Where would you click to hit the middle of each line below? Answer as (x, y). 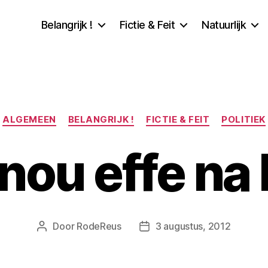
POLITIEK (243, 119)
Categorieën (163, 114)
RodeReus (99, 226)
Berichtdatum (174, 227)
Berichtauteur (71, 227)
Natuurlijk (224, 25)
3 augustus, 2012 (193, 226)
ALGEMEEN (29, 119)
